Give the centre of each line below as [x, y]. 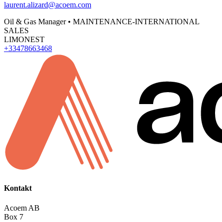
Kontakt [18, 188]
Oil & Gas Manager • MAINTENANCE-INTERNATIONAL [102, 22]
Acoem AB [22, 208]
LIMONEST [24, 40]
